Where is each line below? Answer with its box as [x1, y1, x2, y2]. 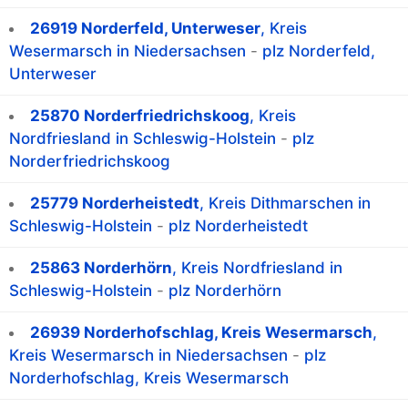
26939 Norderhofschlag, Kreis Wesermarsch [30, 323, 372, 342]
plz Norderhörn [168, 281, 281, 301]
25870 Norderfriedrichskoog [30, 107, 250, 126]
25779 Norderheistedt [30, 194, 199, 213]
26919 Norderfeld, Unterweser [30, 19, 260, 38]
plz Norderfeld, [262, 42, 375, 61]
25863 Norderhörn [30, 259, 172, 278]
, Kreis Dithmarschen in [199, 194, 371, 213]
